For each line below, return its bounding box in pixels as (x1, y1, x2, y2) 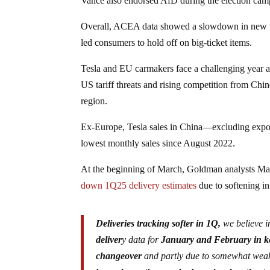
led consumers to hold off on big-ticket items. (81, 37, 253, 48)
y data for (122, 234, 162, 245)
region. (81, 95, 108, 106)
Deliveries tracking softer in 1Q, (96, 218, 221, 228)
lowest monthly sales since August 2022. (81, 137, 236, 148)
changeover (96, 250, 142, 261)
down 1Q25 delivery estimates (81, 180, 197, 190)
